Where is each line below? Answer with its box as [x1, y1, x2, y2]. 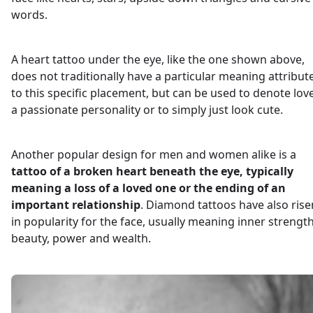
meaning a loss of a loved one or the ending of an [11, 180, 286, 196]
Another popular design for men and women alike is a [11, 146, 296, 162]
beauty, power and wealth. [11, 230, 151, 246]
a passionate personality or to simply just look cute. [11, 101, 283, 117]
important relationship [11, 196, 140, 212]
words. [11, 6, 48, 22]
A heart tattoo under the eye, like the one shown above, [11, 51, 305, 67]
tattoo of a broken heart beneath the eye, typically [11, 163, 293, 179]
